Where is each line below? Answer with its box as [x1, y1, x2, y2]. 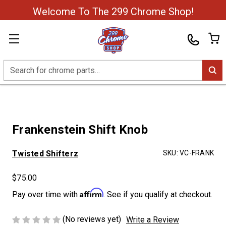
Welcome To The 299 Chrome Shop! [32, 6, 194, 18]
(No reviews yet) [63, 214, 121, 224]
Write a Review [126, 214, 179, 224]
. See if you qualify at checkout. [103, 190, 212, 199]
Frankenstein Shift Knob [12, 123, 148, 137]
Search [4, 61, 28, 71]
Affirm [80, 188, 103, 198]
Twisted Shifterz [12, 149, 78, 158]
